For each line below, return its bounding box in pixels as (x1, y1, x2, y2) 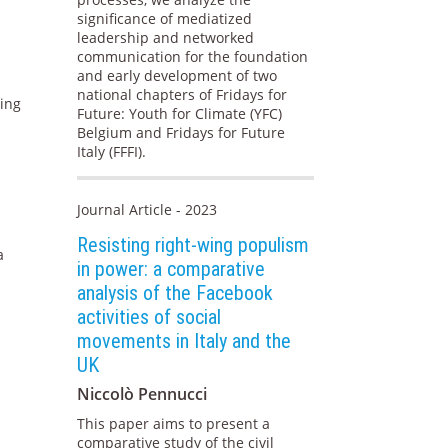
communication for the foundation (77, 47, 309, 67)
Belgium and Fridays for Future (77, 123, 286, 143)
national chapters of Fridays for (77, 85, 288, 105)
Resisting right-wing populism (77, 233, 310, 258)
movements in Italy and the (77, 329, 292, 354)
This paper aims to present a (77, 414, 271, 434)
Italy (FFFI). (77, 142, 147, 162)
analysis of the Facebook (77, 281, 274, 306)
